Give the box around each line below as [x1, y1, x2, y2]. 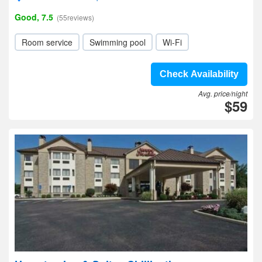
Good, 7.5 [15, 11, 53, 23]
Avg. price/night [198, 88, 247, 98]
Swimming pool [89, 36, 146, 48]
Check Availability [160, 69, 239, 79]
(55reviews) [57, 12, 94, 22]
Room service [22, 36, 73, 48]
